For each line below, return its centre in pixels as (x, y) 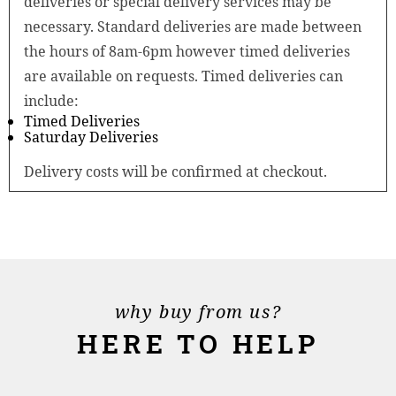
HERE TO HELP (198, 343)
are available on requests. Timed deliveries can (183, 76)
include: (51, 100)
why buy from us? (198, 311)
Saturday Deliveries (91, 137)
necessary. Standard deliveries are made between (193, 26)
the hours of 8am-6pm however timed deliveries (187, 51)
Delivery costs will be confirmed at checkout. (175, 171)
